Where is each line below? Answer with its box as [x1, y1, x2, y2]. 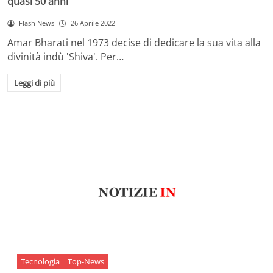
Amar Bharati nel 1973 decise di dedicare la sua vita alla [7, 36, 261, 50]
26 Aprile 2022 [70, 18, 115, 28]
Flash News [18, 18, 54, 28]
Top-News [68, 256, 105, 268]
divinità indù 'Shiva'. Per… [7, 50, 124, 64]
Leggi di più [13, 77, 55, 88]
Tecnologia [21, 256, 60, 268]
